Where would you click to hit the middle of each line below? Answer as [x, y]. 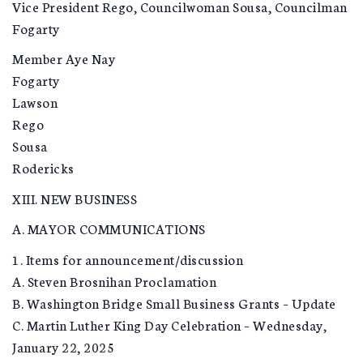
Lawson [35, 102]
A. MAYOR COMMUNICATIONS [109, 228]
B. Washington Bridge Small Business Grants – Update [174, 302]
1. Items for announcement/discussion [128, 258]
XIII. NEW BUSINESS [75, 198]
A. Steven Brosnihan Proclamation [114, 280]
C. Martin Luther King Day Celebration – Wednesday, [169, 324]
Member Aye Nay [64, 58]
